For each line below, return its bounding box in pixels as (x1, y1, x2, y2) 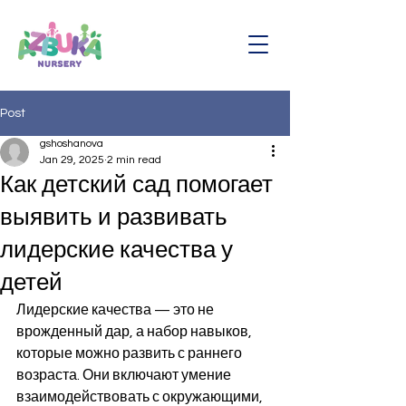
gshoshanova (40, 138, 103, 150)
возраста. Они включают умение (16, 368, 234, 382)
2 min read (107, 154, 161, 166)
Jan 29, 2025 (40, 154, 104, 166)
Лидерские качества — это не (16, 303, 217, 317)
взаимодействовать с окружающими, (16, 390, 266, 404)
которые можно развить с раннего (16, 346, 245, 361)
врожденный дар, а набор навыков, (16, 324, 255, 339)
